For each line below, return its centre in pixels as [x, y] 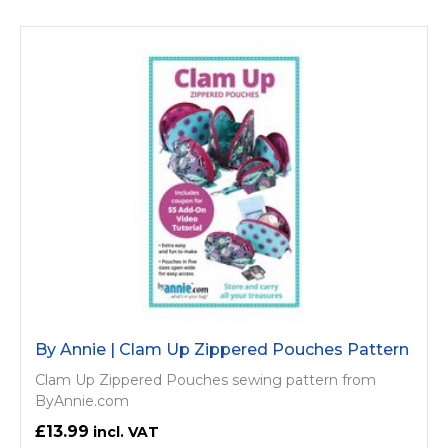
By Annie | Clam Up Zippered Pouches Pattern [222, 350]
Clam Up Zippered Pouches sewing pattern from [205, 380]
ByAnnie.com [82, 401]
